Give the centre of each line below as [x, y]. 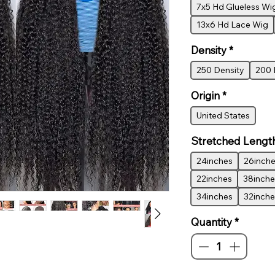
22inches [214, 178]
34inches [214, 196]
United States [223, 115]
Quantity [211, 222]
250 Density [220, 70]
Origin [205, 95]
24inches [214, 161]
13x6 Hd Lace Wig [232, 24]
